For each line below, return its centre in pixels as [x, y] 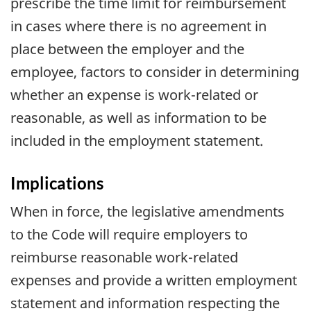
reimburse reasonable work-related [124, 258]
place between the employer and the [127, 49]
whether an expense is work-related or [134, 94]
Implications [57, 183]
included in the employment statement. [137, 140]
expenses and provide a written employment [154, 280]
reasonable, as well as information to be [138, 117]
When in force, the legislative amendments [148, 212]
